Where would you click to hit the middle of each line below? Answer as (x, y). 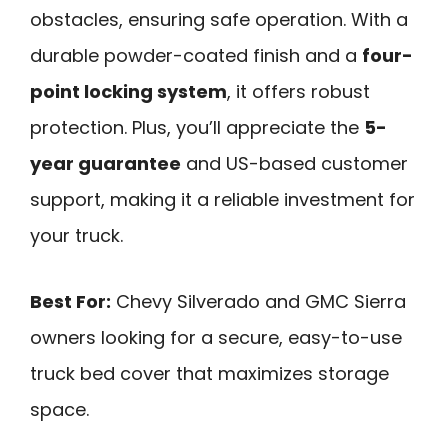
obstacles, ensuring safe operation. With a (219, 19)
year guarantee (105, 163)
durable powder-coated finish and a (196, 55)
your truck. (76, 235)
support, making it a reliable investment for (222, 199)
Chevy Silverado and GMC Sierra (258, 302)
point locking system (128, 91)
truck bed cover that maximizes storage (209, 374)
